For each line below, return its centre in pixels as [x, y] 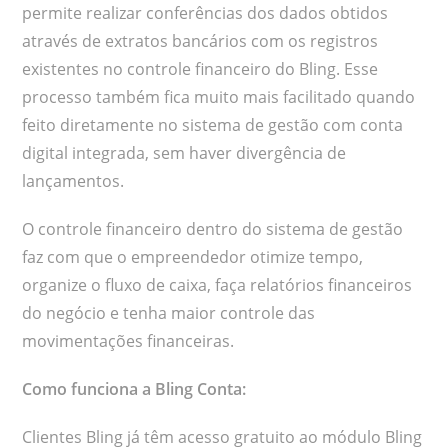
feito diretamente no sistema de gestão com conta [213, 125]
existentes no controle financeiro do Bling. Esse [200, 69]
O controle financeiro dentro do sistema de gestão [213, 229]
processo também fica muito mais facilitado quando [219, 97]
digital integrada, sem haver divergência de [184, 153]
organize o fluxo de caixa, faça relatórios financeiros [217, 285]
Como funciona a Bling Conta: [136, 389]
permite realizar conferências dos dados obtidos [205, 13]
